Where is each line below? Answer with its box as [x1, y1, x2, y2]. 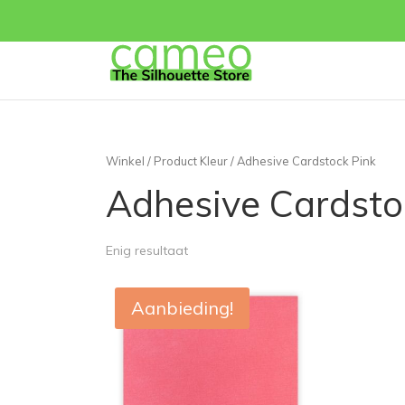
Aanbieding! [131, 296, 233, 319]
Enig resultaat [106, 241, 188, 259]
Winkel [106, 154, 145, 168]
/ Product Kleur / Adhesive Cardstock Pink [145, 154, 376, 168]
